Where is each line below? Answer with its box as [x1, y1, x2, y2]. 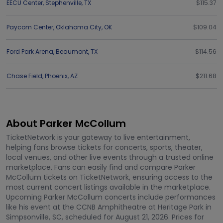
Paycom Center [6, 23, 53, 31]
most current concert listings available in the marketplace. [6, 182, 211, 192]
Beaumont [56, 47, 88, 56]
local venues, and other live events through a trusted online [6, 152, 214, 162]
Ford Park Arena [6, 47, 53, 56]
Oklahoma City [56, 23, 102, 31]
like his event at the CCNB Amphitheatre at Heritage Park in [6, 202, 212, 212]
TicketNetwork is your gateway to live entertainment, [6, 132, 190, 142]
